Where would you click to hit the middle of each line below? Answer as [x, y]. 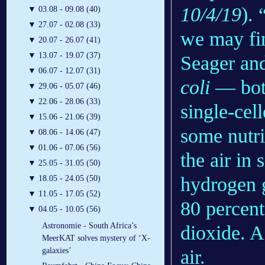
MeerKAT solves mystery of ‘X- [96, 238]
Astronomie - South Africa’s [89, 226]
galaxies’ [57, 251]
